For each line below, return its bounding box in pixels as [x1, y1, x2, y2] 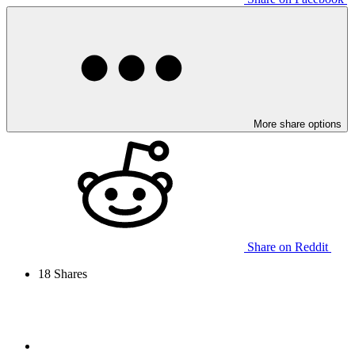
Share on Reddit [247, 239, 328, 254]
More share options [254, 117, 342, 130]
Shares [51, 266, 87, 281]
